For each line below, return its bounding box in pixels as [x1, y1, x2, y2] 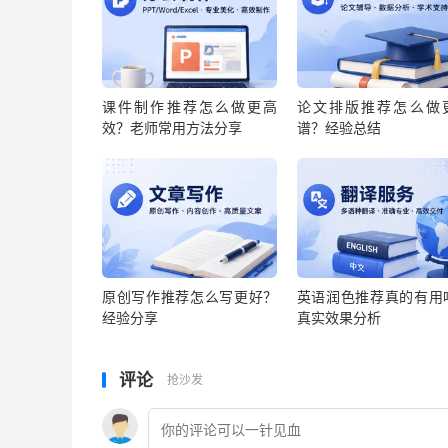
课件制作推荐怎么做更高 [102, 98, 278, 116]
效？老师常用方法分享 [102, 119, 242, 137]
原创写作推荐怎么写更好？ [102, 287, 278, 305]
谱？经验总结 [296, 119, 381, 137]
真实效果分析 [296, 308, 381, 326]
